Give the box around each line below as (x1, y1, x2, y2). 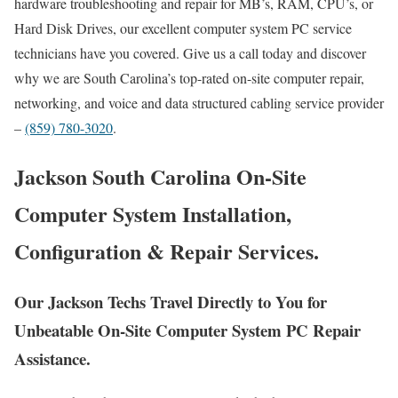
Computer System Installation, (14, 197, 291, 229)
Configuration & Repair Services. (14, 235, 319, 267)
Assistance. (14, 346, 91, 370)
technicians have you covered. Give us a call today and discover (14, 44, 366, 63)
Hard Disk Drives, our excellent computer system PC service (14, 19, 352, 38)
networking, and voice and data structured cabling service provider (14, 93, 384, 113)
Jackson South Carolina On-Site (14, 160, 306, 192)
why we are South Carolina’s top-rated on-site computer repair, (14, 68, 364, 88)
